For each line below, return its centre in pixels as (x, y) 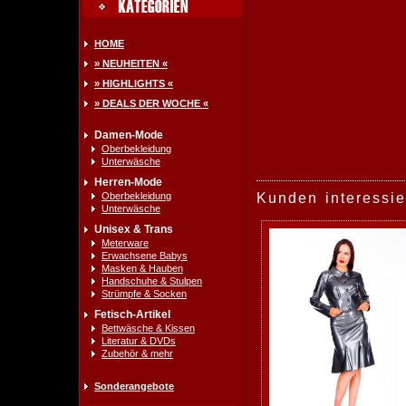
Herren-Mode (128, 182)
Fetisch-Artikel (132, 314)
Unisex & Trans (134, 229)
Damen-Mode (129, 135)
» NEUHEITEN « (131, 63)
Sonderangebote (134, 386)
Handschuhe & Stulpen (152, 281)
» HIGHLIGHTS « (134, 83)
